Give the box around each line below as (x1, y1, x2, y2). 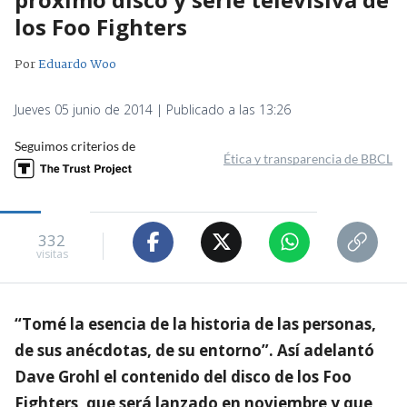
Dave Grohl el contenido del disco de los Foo (15, 365, 352, 387)
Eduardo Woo (38, 54, 116, 74)
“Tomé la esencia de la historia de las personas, (15, 313, 376, 334)
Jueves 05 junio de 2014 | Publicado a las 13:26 (15, 100, 291, 118)
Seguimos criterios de (15, 137, 135, 154)
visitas (35, 246, 68, 263)
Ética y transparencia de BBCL (223, 150, 392, 166)
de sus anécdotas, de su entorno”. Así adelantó (15, 339, 374, 361)
